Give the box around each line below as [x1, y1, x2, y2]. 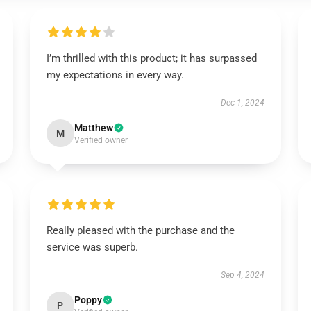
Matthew [74, 122, 113, 133]
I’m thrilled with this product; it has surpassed [46, 52, 257, 65]
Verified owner [74, 135, 128, 145]
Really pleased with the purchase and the [46, 224, 235, 237]
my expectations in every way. [46, 69, 184, 81]
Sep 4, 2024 [221, 270, 265, 280]
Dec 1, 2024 [221, 98, 265, 108]
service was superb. [46, 241, 138, 253]
